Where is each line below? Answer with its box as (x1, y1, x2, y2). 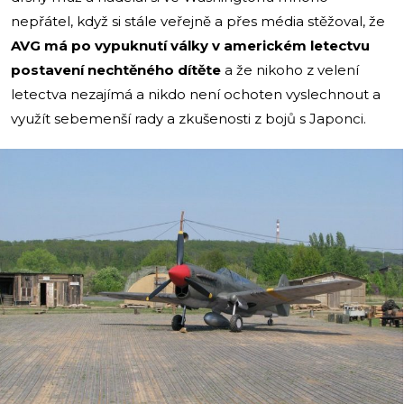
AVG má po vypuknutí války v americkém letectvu (11, 37, 370, 55)
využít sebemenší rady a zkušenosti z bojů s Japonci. (11, 110, 366, 128)
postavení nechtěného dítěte (11, 61, 221, 79)
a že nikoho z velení (221, 61, 359, 79)
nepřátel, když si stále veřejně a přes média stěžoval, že (11, 13, 385, 31)
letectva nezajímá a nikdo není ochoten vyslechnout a (11, 86, 381, 104)
